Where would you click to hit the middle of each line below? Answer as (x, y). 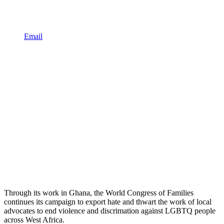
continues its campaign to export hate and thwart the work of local (108, 201)
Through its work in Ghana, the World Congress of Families (99, 192)
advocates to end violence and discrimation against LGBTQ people (110, 210)
